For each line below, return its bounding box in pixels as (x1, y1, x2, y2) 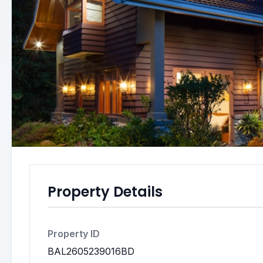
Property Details (48, 182, 163, 201)
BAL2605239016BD (48, 245, 134, 257)
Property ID (48, 228, 100, 240)
